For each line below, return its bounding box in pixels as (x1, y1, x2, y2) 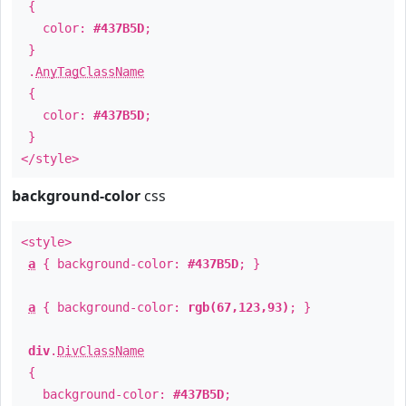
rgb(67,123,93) (188, 300, 289, 314)
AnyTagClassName (35, 64, 144, 79)
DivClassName (57, 343, 144, 358)
